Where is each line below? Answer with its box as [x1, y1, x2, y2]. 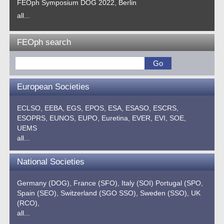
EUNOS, [49, 114, 76, 122]
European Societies [17, 82, 90, 91]
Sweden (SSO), [140, 189, 189, 197]
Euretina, [101, 114, 130, 122]
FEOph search [17, 37, 71, 47]
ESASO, [125, 104, 151, 112]
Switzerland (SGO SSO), [60, 189, 138, 197]
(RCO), [17, 199, 40, 207]
